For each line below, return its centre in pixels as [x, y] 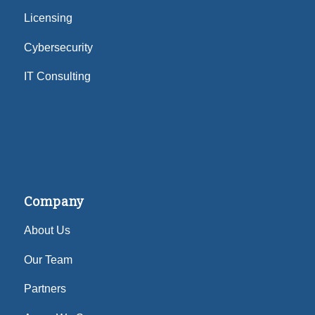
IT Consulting [57, 77]
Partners [45, 289]
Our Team [48, 259]
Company [54, 201]
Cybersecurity [58, 47]
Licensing [48, 18]
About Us [47, 231]
